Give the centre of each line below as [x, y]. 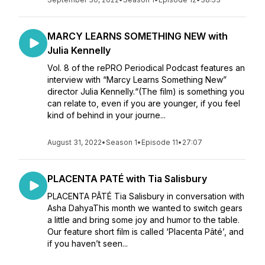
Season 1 [122, 142]
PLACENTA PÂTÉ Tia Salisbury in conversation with [146, 196]
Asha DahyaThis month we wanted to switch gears [145, 208]
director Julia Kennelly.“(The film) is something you [146, 91]
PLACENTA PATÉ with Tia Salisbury [127, 179]
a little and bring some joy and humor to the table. [143, 220]
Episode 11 [160, 142]
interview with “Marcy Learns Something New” [137, 80]
